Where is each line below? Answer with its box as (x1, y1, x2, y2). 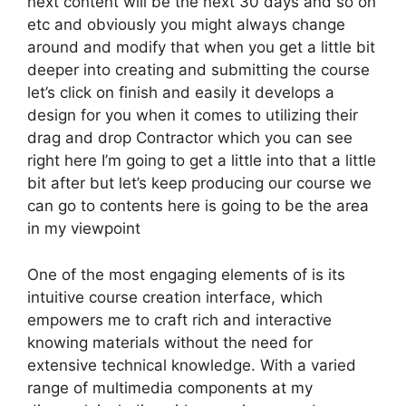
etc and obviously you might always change (27, 15, 345, 34)
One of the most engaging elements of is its (27, 265, 345, 284)
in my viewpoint (27, 219, 140, 237)
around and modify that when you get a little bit (27, 38, 375, 56)
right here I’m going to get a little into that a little (27, 151, 376, 169)
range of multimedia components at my (27, 378, 313, 397)
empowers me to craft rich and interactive (27, 310, 332, 329)
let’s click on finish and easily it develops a (27, 83, 334, 101)
